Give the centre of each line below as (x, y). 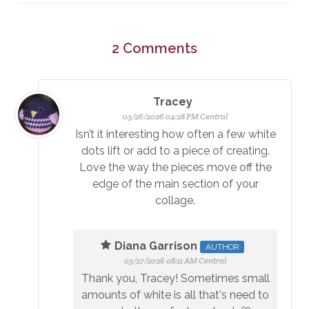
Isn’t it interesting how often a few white (175, 134)
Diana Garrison (158, 246)
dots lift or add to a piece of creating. (175, 150)
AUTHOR (222, 247)
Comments (160, 48)
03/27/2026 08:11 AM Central (175, 260)
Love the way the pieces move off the (175, 167)
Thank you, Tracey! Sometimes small (175, 278)
